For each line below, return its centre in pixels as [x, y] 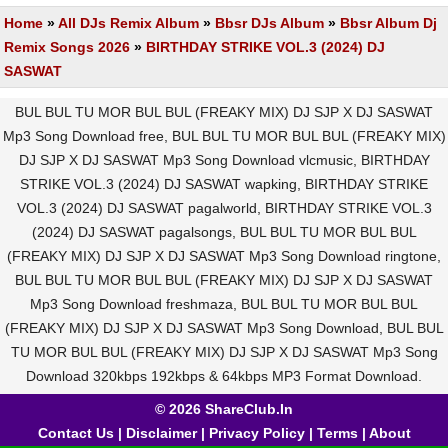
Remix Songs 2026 [67, 47]
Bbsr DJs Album [269, 23]
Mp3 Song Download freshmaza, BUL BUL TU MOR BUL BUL [224, 304]
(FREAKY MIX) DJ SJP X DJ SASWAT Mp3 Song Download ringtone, [224, 256]
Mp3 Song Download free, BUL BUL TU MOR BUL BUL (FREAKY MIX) [224, 136]
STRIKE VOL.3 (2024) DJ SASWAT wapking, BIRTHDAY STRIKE [224, 184]
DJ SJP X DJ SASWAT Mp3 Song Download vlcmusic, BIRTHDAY [224, 160]
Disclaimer [161, 433]
